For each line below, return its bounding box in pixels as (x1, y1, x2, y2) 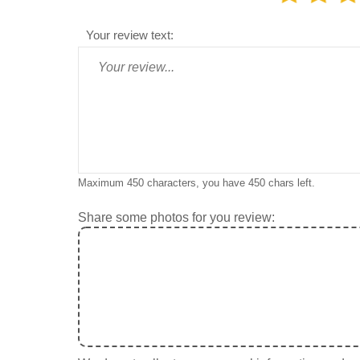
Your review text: (86, 28, 174, 43)
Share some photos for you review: (78, 210, 275, 224)
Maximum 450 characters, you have (78, 176, 248, 189)
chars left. (265, 176, 315, 189)
